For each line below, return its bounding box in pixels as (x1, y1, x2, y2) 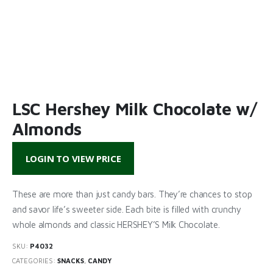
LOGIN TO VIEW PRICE (25, 152, 121, 165)
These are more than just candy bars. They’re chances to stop (12, 188, 252, 199)
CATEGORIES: (12, 257, 57, 265)
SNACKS (57, 257, 84, 265)
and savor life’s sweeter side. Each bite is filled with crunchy (12, 204, 241, 214)
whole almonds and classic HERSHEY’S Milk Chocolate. (12, 219, 220, 230)
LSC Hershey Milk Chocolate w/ (12, 98, 257, 119)
